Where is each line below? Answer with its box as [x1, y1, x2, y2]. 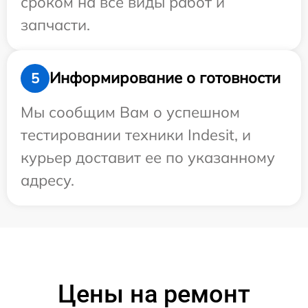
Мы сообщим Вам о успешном [21, 102, 240, 122]
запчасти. [21, 14, 90, 34]
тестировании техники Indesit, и [21, 124, 251, 144]
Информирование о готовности [49, 68, 280, 88]
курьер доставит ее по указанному [21, 147, 275, 167]
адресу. [21, 170, 74, 190]
